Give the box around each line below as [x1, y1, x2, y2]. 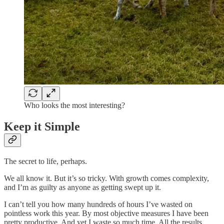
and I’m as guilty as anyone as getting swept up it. [4, 182, 161, 191]
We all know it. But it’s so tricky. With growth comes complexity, [4, 173, 209, 182]
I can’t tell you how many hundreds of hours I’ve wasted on [4, 199, 192, 208]
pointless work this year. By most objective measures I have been [4, 208, 208, 217]
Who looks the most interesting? [24, 101, 125, 110]
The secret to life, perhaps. [4, 156, 87, 165]
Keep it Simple [4, 120, 80, 133]
